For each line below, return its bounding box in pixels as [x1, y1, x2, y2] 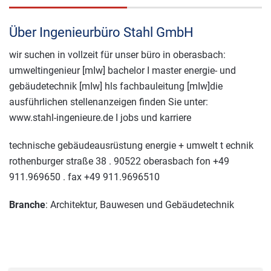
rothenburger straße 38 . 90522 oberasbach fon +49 [9, 155, 229, 167]
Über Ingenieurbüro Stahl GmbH [9, 24, 194, 40]
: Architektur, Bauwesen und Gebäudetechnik [45, 198, 234, 211]
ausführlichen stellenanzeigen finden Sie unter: [9, 96, 208, 108]
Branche [9, 198, 45, 211]
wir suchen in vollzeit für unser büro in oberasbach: [9, 48, 226, 60]
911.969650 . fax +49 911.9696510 [9, 171, 160, 183]
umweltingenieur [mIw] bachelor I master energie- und [9, 64, 236, 76]
